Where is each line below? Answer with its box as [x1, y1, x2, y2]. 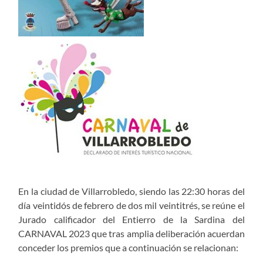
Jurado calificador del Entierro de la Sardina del [18, 214, 245, 225]
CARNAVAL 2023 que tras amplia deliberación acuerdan [18, 228, 245, 240]
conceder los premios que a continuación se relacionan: [18, 242, 239, 254]
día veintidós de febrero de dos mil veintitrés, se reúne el [18, 200, 245, 211]
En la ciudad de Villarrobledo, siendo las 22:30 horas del [18, 186, 245, 197]
